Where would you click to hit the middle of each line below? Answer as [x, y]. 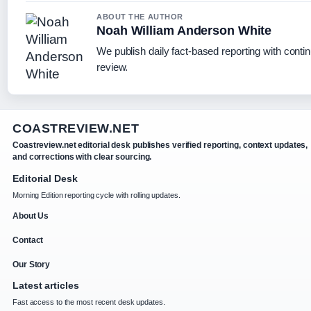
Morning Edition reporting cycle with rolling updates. [96, 195]
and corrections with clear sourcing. [82, 157]
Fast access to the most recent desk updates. [89, 302]
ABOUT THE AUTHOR [140, 17]
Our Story [32, 265]
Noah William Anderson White [184, 31]
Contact [28, 241]
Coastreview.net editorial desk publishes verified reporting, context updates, [160, 145]
